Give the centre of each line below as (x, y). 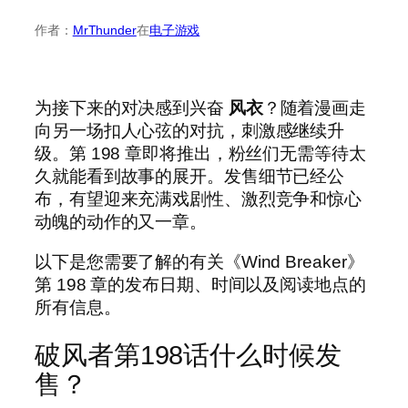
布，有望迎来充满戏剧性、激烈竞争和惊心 (199, 199)
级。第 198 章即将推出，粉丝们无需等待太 (200, 154)
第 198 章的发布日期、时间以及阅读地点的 (200, 284)
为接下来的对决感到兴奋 (132, 108)
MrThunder (104, 30)
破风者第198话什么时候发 (188, 355)
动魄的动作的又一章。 (121, 222)
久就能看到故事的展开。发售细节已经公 (190, 177)
